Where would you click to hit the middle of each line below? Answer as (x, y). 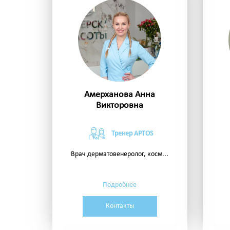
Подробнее (120, 185)
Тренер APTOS (132, 134)
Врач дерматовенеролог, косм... (120, 155)
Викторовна (120, 106)
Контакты (120, 206)
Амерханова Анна (120, 95)
